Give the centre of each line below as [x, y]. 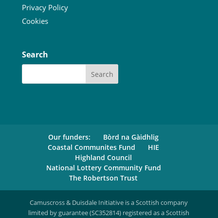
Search [35, 55]
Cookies [35, 21]
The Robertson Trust [104, 178]
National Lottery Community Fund [103, 168]
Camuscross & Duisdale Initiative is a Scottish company [109, 203]
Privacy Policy [45, 7]
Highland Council [104, 158]
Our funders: [70, 137]
